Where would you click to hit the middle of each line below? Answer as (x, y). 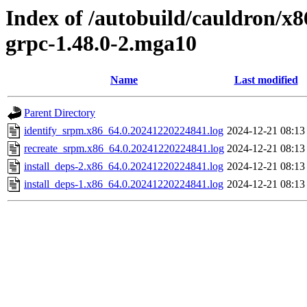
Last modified (266, 80)
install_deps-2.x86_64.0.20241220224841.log (124, 167)
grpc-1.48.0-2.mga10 (101, 43)
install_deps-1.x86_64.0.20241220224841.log (124, 184)
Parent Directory (60, 113)
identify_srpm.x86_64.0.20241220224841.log (124, 131)
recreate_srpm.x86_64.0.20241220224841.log (124, 149)
